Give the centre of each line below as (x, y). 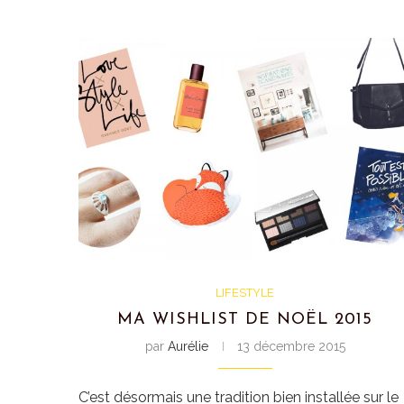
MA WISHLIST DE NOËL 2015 (245, 319)
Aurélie (188, 346)
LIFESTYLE (245, 292)
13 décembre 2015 (291, 346)
